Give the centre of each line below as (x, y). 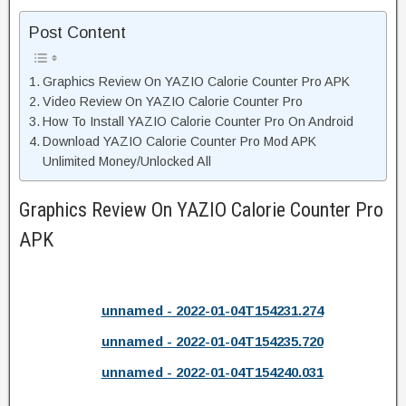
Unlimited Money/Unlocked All (126, 162)
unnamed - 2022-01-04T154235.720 (212, 341)
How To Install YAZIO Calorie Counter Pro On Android (198, 122)
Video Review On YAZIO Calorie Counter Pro (172, 102)
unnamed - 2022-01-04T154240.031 (212, 372)
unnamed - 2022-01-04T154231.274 (212, 310)
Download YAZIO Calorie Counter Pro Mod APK (179, 142)
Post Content (77, 33)
